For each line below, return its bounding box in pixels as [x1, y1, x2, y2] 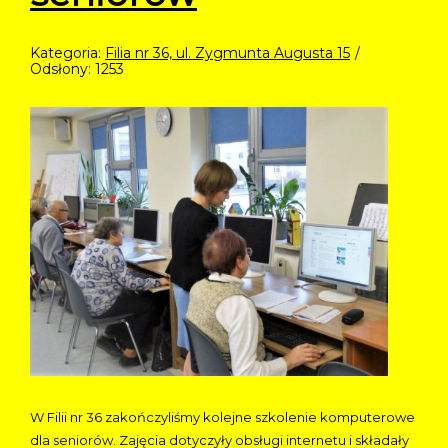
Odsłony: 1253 [30, 59, 124, 78]
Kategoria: [30, 43, 105, 62]
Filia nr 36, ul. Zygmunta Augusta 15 [105, 43, 350, 62]
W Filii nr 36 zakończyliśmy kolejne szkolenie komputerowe [30, 408, 415, 425]
